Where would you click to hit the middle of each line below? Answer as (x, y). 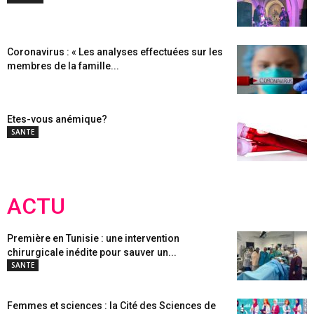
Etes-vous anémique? (57, 119)
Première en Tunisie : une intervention (93, 238)
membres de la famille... (63, 66)
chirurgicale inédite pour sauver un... (92, 252)
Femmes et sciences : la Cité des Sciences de (111, 306)
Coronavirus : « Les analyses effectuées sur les (115, 52)
